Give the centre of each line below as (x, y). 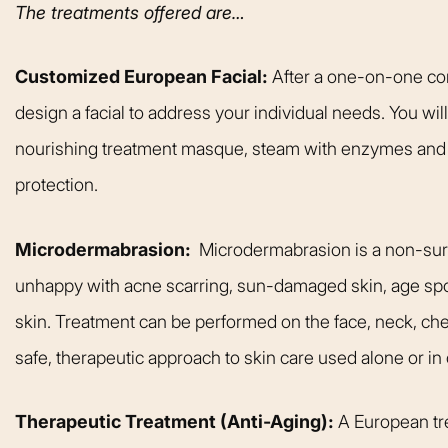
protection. (56, 185)
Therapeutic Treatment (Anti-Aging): (176, 421)
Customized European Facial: (143, 77)
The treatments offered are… (130, 13)
